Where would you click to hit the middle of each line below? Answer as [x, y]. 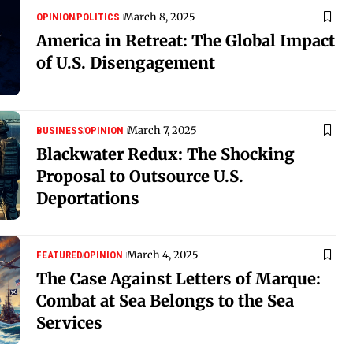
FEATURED [59, 255]
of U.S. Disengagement [126, 62]
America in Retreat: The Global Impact [186, 40]
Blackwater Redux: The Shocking [165, 154]
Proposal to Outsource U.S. [140, 176]
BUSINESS [60, 130]
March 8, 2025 [160, 17]
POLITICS [98, 17]
